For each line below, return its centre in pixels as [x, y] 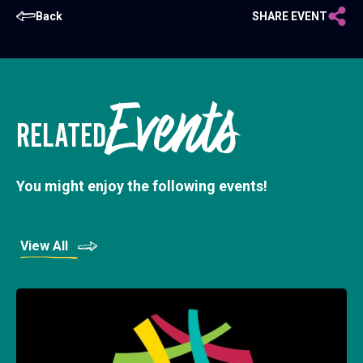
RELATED [61, 136]
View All [44, 246]
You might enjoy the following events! [142, 186]
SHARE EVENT [289, 16]
